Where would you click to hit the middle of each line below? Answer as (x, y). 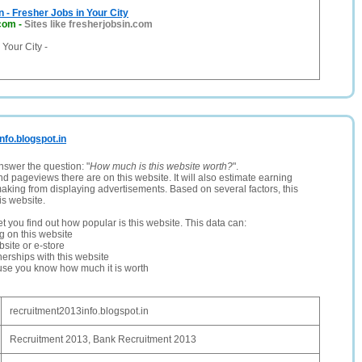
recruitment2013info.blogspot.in (79, 311)
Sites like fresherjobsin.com (88, 24)
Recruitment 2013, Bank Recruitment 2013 (103, 339)
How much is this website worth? (161, 166)
